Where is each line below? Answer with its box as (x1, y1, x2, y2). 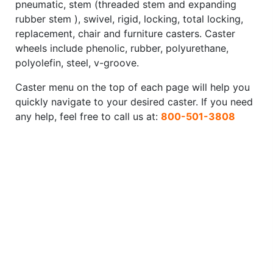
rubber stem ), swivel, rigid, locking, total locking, (15, 13, 243, 26)
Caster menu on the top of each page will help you (15, 81, 250, 94)
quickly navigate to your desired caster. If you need (15, 96, 253, 108)
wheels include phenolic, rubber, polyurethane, (15, 42, 229, 55)
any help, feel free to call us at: (15, 110, 161, 123)
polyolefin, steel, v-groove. (15, 57, 139, 69)
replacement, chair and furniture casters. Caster (15, 27, 235, 40)
